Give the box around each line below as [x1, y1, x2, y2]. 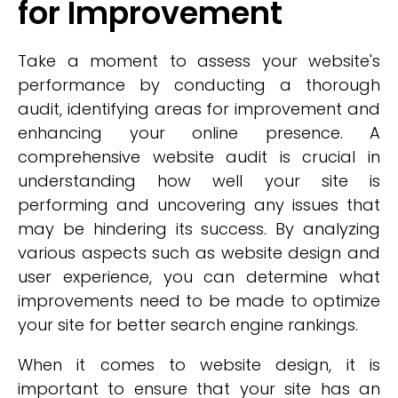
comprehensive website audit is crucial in [18, 146, 380, 168]
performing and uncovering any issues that [18, 194, 380, 216]
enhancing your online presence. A [18, 122, 380, 144]
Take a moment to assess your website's [18, 50, 380, 72]
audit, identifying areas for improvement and [18, 98, 380, 120]
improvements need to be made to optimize [18, 290, 380, 312]
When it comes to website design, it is [18, 354, 380, 376]
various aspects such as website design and [18, 242, 380, 264]
